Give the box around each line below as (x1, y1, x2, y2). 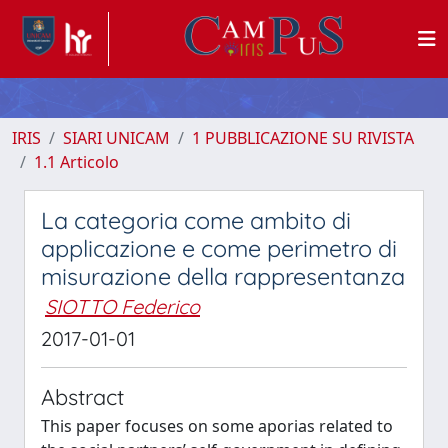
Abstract (41, 383, 124, 410)
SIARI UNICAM (63, 127, 170, 149)
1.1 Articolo (34, 151, 119, 173)
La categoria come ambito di (41, 206, 351, 235)
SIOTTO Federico (45, 294, 200, 319)
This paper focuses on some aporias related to (41, 415, 393, 437)
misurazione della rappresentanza (41, 262, 405, 291)
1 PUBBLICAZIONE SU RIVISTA (192, 127, 414, 149)
